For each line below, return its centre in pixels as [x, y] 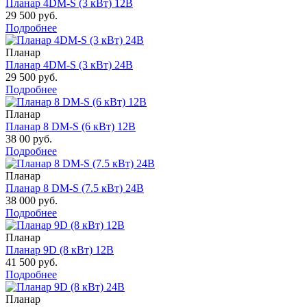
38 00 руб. [29, 138]
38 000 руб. [32, 200]
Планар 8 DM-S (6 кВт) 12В [71, 126]
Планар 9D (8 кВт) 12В [60, 249]
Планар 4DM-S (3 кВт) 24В [69, 64]
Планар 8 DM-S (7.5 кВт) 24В [75, 188]
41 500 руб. [32, 262]
